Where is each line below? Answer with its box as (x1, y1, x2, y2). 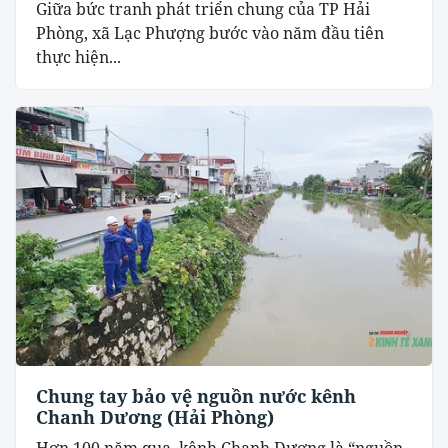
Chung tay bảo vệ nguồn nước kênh (36, 384, 356, 409)
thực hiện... (36, 45, 121, 68)
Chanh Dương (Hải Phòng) (36, 405, 274, 430)
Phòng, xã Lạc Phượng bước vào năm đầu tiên (36, 21, 384, 44)
